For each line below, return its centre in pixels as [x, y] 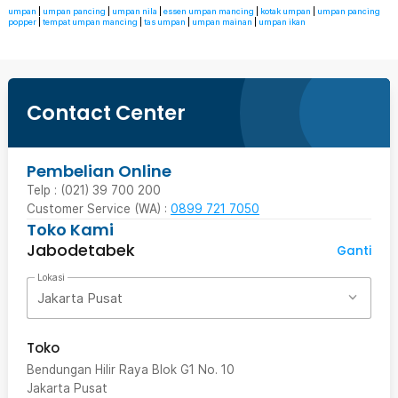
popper [22, 22]
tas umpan [165, 22]
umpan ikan [282, 22]
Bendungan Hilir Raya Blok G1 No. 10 [131, 370]
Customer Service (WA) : [99, 209]
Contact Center [106, 112]
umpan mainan [222, 22]
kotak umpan [286, 11]
